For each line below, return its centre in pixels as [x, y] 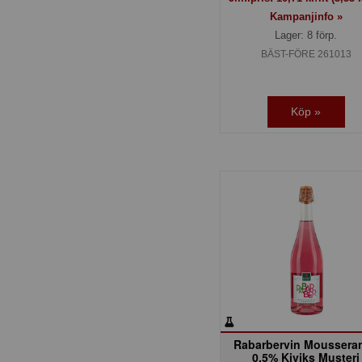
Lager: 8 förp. [306, 35]
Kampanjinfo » [306, 16]
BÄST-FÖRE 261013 [306, 54]
